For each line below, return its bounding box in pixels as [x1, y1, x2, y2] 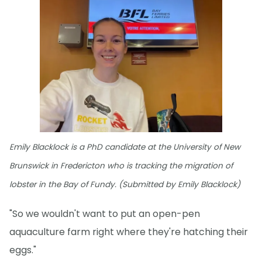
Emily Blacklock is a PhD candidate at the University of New [9, 142, 240, 153]
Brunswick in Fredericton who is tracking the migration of [9, 160, 233, 171]
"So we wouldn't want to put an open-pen [9, 207, 200, 221]
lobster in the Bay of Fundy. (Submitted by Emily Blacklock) [9, 179, 240, 190]
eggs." [9, 243, 36, 257]
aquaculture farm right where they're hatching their [9, 225, 248, 239]
